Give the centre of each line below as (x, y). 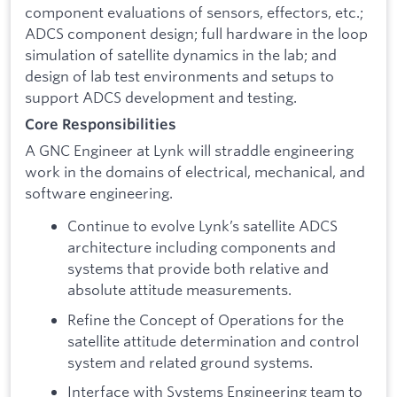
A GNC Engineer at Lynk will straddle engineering (189, 150)
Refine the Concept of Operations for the (206, 319)
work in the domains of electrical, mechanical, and (195, 171)
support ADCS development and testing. (161, 97)
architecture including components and (202, 247)
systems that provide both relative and (198, 269)
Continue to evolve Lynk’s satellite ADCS (202, 226)
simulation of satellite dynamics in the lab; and (181, 55)
